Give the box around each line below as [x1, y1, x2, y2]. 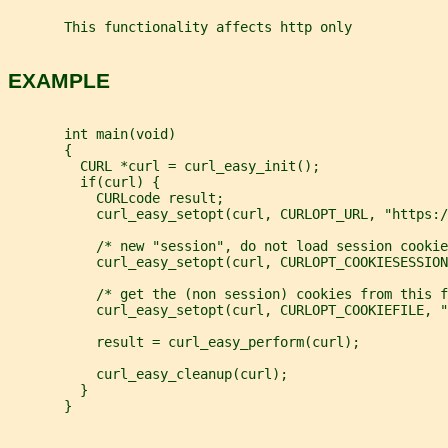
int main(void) [8, 126, 176, 143]
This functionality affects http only [8, 19, 352, 36]
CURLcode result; [8, 190, 224, 207]
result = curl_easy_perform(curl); [8, 334, 360, 351]
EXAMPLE [8, 68, 110, 92]
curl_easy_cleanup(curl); [8, 366, 288, 383]
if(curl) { [8, 174, 160, 191]
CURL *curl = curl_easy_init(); [8, 158, 320, 175]
